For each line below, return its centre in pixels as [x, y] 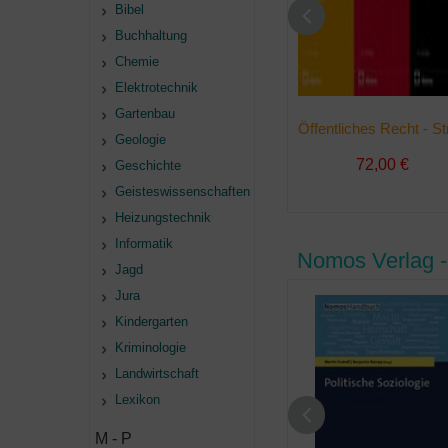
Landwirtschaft [157, 373]
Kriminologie [150, 347]
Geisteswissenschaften [182, 191]
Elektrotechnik [156, 87]
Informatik [144, 243]
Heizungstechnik [163, 217]
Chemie [137, 61]
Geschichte [148, 165]
